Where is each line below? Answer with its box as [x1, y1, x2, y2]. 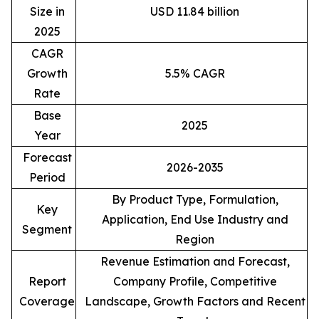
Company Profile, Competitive [113, 274, 277, 289]
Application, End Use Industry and [101, 212, 288, 227]
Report [28, 274, 66, 289]
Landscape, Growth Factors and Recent [84, 294, 305, 309]
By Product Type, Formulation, [111, 192, 278, 207]
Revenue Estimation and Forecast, [100, 254, 290, 269]
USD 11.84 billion [150, 4, 239, 19]
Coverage [19, 294, 75, 309]
